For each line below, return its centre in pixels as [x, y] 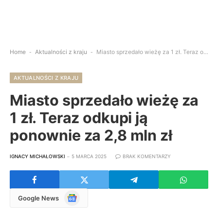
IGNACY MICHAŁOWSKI [37, 156]
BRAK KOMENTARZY [147, 156]
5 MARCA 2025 [89, 156]
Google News [38, 198]
